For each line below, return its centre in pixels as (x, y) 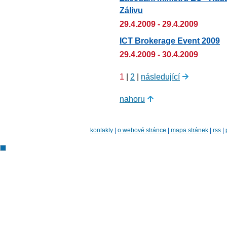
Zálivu (131, 10)
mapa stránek (190, 130)
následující (160, 76)
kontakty (102, 130)
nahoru (132, 99)
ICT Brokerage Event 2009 (170, 41)
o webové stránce (142, 130)
